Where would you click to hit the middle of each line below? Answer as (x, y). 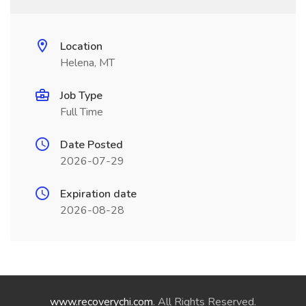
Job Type (81, 96)
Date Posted (92, 145)
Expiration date (98, 194)
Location (81, 46)
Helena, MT (87, 63)
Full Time (82, 112)
